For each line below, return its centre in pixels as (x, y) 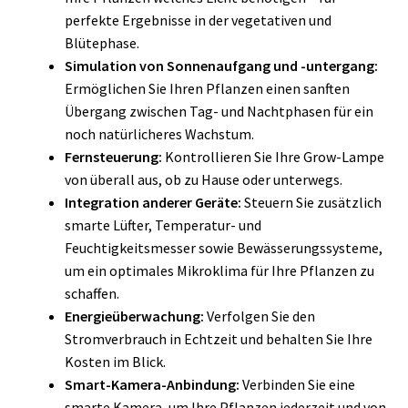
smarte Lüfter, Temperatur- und (163, 224)
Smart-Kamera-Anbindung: (152, 384)
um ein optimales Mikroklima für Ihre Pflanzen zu (219, 270)
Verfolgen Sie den (259, 316)
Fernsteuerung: (113, 156)
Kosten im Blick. (115, 361)
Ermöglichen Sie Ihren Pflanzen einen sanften (207, 88)
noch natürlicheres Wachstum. (159, 133)
